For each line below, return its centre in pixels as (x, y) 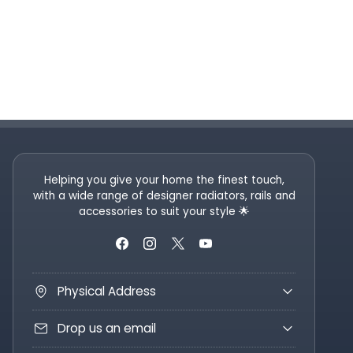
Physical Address (107, 292)
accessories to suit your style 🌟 (164, 212)
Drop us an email (107, 329)
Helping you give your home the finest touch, (164, 180)
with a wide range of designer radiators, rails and (164, 196)
